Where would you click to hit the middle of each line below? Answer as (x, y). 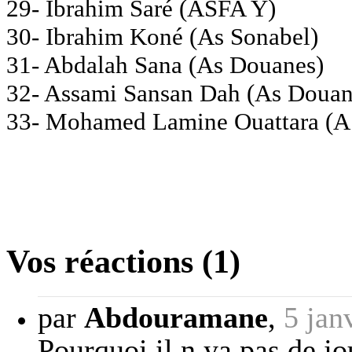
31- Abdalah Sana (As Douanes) (165, 64)
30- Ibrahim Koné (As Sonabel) (162, 36)
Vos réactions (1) (123, 261)
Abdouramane (176, 318)
